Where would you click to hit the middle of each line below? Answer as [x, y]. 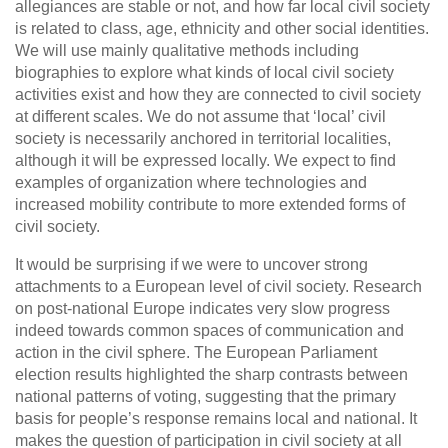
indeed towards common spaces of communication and [209, 331]
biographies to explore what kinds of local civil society [204, 73]
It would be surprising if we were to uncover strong [191, 265]
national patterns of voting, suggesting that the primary [205, 397]
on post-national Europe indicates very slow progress [202, 309]
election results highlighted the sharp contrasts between [211, 375]
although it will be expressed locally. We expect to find [205, 161]
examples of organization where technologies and [191, 183]
